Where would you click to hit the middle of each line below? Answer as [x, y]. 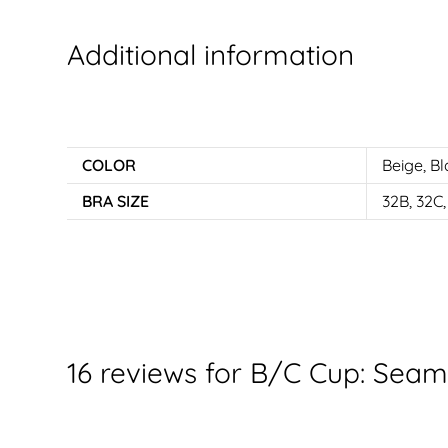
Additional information [211, 54]
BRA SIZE [116, 200]
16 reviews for [159, 372]
